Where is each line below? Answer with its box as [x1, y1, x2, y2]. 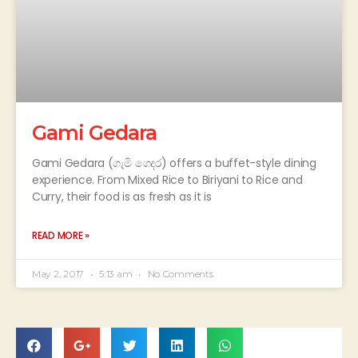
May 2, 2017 [32, 267, 86, 280]
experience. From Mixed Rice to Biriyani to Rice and [32, 171, 303, 188]
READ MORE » [32, 228, 90, 242]
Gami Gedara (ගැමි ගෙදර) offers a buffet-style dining [32, 154, 316, 171]
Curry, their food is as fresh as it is [32, 188, 212, 205]
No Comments [145, 267, 213, 280]
